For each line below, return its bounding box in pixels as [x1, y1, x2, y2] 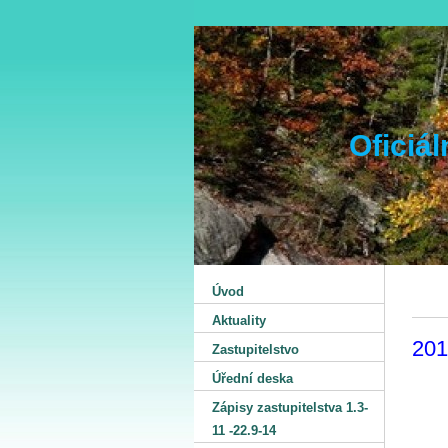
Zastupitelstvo [212, 342, 299, 357]
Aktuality [212, 313, 266, 328]
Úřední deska [212, 371, 293, 386]
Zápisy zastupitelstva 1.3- [212, 400, 368, 415]
